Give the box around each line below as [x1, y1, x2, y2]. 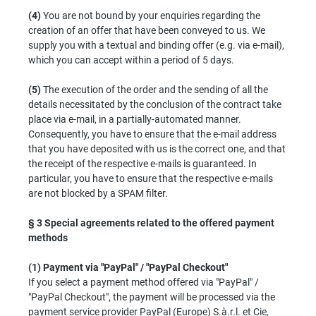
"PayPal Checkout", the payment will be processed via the [28, 291, 275, 303]
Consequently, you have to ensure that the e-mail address [28, 128, 276, 140]
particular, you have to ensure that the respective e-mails [28, 172, 273, 184]
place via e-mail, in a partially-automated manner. [28, 113, 241, 125]
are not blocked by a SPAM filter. [28, 187, 168, 199]
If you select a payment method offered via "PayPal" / [28, 276, 259, 288]
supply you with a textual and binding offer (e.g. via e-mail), [28, 39, 284, 51]
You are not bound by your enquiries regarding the [41, 9, 260, 21]
